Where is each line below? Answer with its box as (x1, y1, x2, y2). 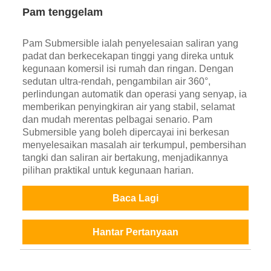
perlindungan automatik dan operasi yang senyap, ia (22, 89, 247, 100)
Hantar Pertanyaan (92, 227, 178, 238)
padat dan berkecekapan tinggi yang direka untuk (22, 51, 233, 62)
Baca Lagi (112, 193, 158, 204)
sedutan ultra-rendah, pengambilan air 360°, (22, 76, 211, 87)
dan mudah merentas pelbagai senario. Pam (22, 114, 212, 125)
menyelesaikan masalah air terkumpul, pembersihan (22, 140, 246, 151)
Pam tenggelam (22, 6, 103, 19)
